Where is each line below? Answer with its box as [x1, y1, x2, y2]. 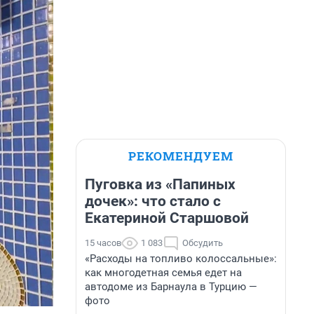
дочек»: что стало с [85, 193, 221, 210]
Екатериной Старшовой [85, 210, 249, 226]
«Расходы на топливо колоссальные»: [85, 252, 277, 265]
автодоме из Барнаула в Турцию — [85, 280, 257, 293]
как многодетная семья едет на [85, 266, 242, 279]
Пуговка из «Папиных [85, 176, 235, 193]
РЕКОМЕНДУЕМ [128, 148, 233, 164]
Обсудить [182, 238, 223, 248]
